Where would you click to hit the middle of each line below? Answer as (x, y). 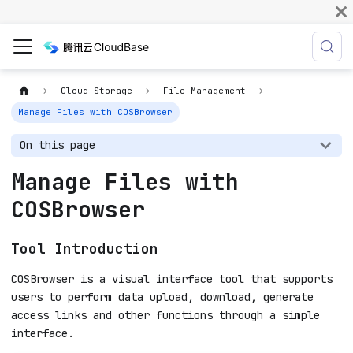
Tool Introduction (85, 248)
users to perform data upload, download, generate (162, 297)
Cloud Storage (97, 91)
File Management (205, 91)
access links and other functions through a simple (165, 316)
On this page (58, 145)
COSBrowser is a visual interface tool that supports (172, 279)
